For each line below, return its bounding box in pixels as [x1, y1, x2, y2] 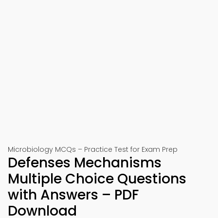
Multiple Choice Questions [8, 169, 186, 188]
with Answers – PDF [8, 185, 139, 204]
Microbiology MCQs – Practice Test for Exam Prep [8, 145, 178, 154]
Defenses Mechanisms [8, 153, 162, 172]
